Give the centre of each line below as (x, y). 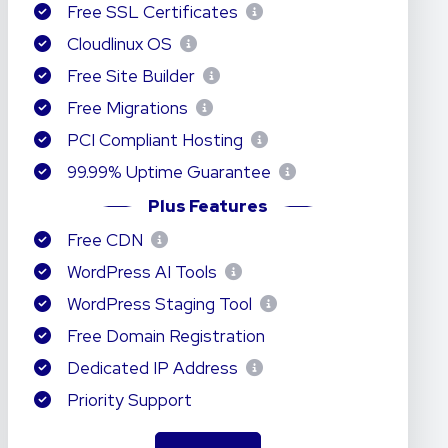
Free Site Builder (130, 76)
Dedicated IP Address (152, 368)
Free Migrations (127, 108)
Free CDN (104, 240)
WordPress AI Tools (141, 272)
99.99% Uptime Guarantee (168, 172)
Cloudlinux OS (119, 44)
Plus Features (207, 206)
